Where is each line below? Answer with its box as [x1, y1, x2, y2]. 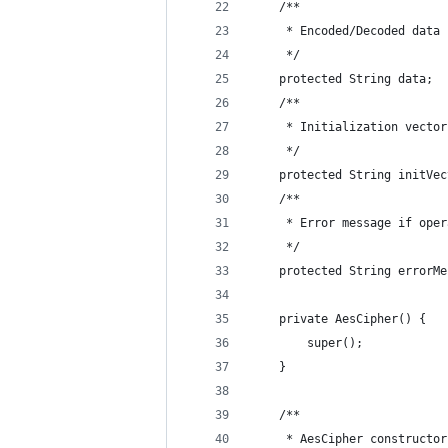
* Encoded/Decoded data [251, 24, 440, 38]
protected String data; [251, 72, 433, 86]
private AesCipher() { [251, 312, 426, 326]
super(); [251, 336, 363, 350]
